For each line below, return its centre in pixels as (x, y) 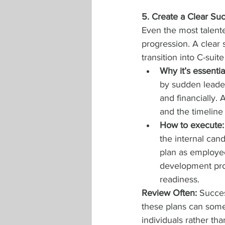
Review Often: (171, 193)
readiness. (180, 179)
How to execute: (192, 125)
